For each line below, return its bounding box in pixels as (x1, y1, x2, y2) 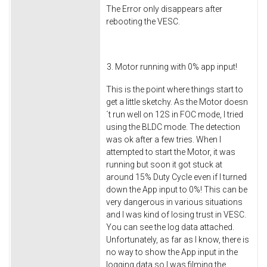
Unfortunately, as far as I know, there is (106, 235, 249, 245)
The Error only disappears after (106, 4, 222, 14)
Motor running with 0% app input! (115, 61, 237, 72)
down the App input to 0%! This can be (106, 185, 247, 195)
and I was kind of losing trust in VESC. (106, 210, 246, 220)
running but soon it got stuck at (106, 160, 222, 170)
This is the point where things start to (106, 85, 243, 95)
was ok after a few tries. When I (106, 135, 221, 145)
